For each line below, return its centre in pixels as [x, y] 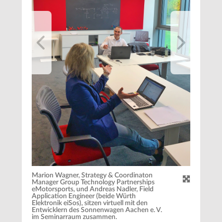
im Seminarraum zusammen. [74, 217]
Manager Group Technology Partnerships [93, 182]
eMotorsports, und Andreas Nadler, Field [93, 189]
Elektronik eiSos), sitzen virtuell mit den [90, 203]
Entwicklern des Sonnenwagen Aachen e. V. [97, 210]
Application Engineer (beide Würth [84, 196]
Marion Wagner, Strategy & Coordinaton [92, 175]
